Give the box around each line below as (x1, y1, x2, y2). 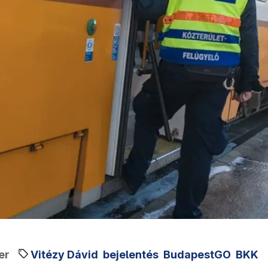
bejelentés (103, 248, 159, 261)
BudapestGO (163, 248, 231, 261)
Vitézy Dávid (31, 248, 98, 261)
